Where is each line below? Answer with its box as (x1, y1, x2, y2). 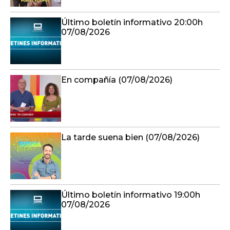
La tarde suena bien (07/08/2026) (61, 132, 200, 142)
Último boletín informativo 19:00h (61, 189, 200, 200)
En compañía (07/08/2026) (61, 74, 172, 85)
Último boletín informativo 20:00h (61, 17, 203, 27)
